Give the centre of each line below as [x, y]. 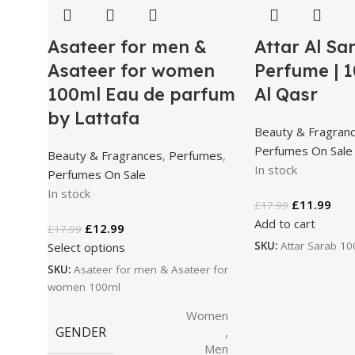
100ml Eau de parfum [141, 94]
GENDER [81, 332]
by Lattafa [94, 118]
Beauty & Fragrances [105, 155]
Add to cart [284, 223]
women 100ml [84, 286]
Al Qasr [286, 94]
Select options [86, 247]
